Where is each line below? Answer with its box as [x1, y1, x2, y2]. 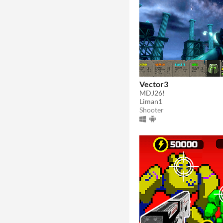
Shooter [139, 105, 164, 114]
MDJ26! [139, 88, 165, 97]
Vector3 [139, 79, 168, 89]
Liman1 [139, 97, 162, 106]
